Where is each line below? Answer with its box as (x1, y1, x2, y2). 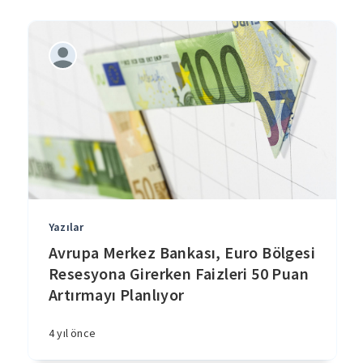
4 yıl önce (49, 326, 96, 340)
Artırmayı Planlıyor (49, 284, 185, 305)
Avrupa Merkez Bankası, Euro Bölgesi (49, 242, 315, 263)
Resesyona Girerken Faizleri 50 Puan (49, 263, 309, 284)
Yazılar (49, 220, 84, 234)
